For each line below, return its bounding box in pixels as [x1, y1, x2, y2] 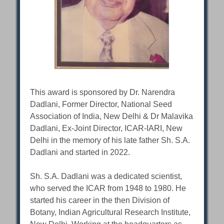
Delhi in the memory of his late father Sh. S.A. [30, 136, 190, 145]
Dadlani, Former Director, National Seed [30, 100, 172, 109]
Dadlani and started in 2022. [30, 148, 130, 157]
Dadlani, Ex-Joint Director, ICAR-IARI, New [30, 124, 183, 133]
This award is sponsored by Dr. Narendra [30, 88, 175, 97]
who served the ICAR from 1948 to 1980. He [30, 184, 186, 193]
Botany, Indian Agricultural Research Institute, [30, 208, 191, 217]
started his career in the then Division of [30, 196, 170, 205]
